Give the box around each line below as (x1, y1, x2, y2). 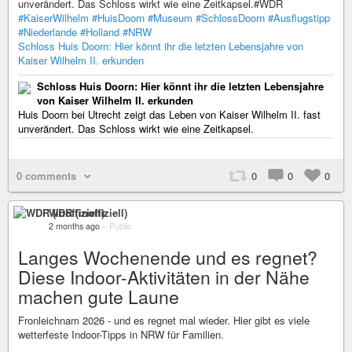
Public (109, 220, 131, 233)
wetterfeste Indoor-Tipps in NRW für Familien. (18, 327, 224, 343)
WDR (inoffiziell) (49, 205, 127, 221)
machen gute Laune (18, 284, 179, 310)
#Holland (80, 24, 119, 40)
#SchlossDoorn (196, 10, 265, 26)
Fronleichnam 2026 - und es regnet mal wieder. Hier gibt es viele (18, 313, 310, 328)
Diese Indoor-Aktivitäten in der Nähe (18, 264, 310, 291)
